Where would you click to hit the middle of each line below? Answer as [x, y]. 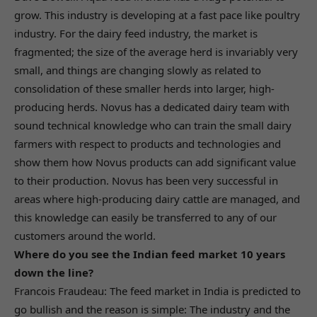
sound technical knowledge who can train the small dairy [153, 125]
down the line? [54, 272]
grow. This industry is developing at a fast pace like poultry [157, 15]
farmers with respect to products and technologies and [148, 143]
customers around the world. [85, 235]
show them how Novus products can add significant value [155, 162]
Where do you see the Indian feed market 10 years [150, 254]
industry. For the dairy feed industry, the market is [136, 33]
